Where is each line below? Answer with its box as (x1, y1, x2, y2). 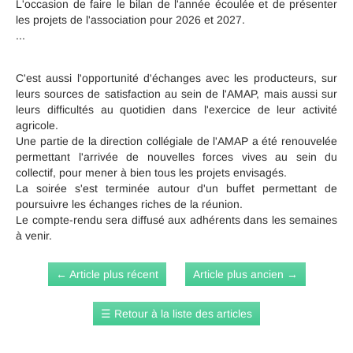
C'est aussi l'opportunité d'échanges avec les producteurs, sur (16, 72, 337, 85)
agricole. (16, 119, 58, 132)
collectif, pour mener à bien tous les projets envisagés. (16, 166, 287, 180)
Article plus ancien (192, 268, 284, 281)
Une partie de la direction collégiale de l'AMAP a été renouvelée (16, 135, 337, 148)
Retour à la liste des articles (114, 307, 252, 321)
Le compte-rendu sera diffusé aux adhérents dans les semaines (16, 214, 337, 227)
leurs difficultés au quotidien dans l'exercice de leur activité (16, 103, 337, 117)
